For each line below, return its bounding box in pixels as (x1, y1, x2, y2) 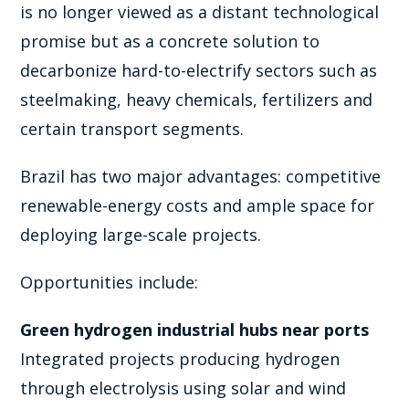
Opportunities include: (20, 270, 199, 293)
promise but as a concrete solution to (20, 29, 320, 52)
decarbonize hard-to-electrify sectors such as (20, 58, 378, 81)
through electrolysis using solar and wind (20, 376, 347, 399)
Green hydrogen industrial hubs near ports (20, 318, 370, 341)
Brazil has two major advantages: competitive (20, 164, 382, 187)
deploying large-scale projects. (20, 223, 262, 246)
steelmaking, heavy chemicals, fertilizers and (20, 88, 373, 110)
